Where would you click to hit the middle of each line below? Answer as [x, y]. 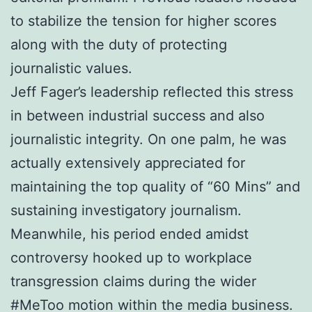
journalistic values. [71, 68]
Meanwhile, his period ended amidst [130, 234]
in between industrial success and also [138, 115]
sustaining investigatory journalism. [126, 210]
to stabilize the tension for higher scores [143, 21]
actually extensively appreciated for [128, 163]
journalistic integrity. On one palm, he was [148, 139]
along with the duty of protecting [119, 44]
